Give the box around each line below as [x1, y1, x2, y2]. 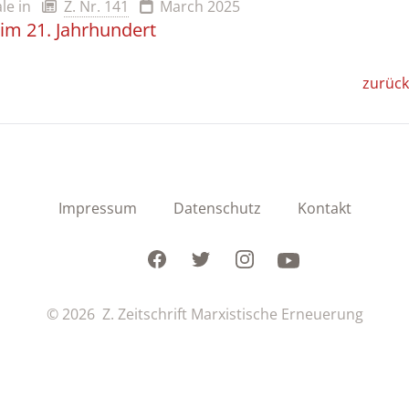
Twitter [189, 247, 237, 268]
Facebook [145, 247, 211, 268]
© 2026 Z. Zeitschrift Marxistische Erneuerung [46, 303, 363, 324]
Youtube [277, 247, 335, 268]
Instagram [233, 247, 303, 268]
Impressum [58, 197, 137, 218]
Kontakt [297, 197, 351, 218]
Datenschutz [173, 197, 261, 218]
